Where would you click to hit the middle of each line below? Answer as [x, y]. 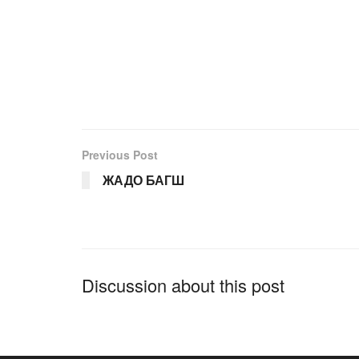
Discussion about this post [183, 285]
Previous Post [120, 155]
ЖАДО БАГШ [143, 180]
